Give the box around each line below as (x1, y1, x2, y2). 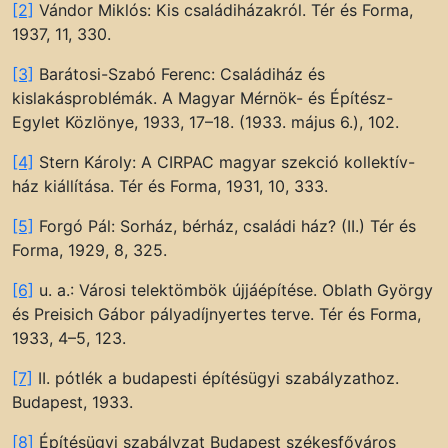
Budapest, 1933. (12, 391, 133, 412)
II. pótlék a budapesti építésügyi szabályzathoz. (33, 367, 399, 388)
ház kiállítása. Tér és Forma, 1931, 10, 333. (12, 175, 328, 196)
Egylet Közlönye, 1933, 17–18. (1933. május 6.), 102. (12, 111, 399, 132)
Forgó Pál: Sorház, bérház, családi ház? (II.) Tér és (34, 215, 416, 236)
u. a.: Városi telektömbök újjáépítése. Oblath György (34, 279, 433, 300)
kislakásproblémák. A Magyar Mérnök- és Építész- (12, 87, 393, 108)
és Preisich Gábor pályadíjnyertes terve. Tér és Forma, (12, 303, 421, 324)
